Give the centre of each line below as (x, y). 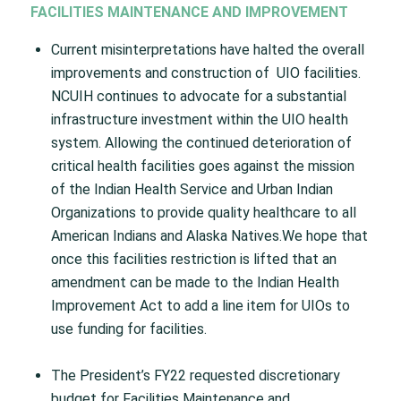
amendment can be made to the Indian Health (195, 283)
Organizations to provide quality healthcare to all (203, 213)
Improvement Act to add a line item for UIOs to (200, 306)
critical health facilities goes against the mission (202, 166)
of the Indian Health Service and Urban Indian (192, 190)
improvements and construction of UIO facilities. (207, 73)
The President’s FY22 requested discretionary (195, 376)
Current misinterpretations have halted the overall (207, 50)
